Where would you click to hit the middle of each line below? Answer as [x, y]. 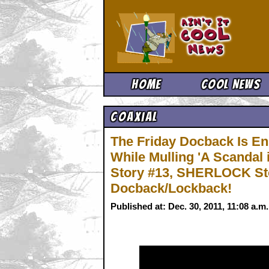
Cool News [231, 84]
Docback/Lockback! [171, 188]
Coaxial [134, 117]
